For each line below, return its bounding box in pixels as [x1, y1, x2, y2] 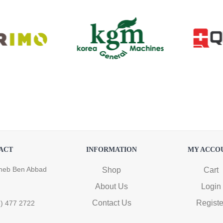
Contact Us [92, 198, 131, 207]
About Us [95, 182, 128, 191]
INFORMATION [86, 145, 137, 153]
